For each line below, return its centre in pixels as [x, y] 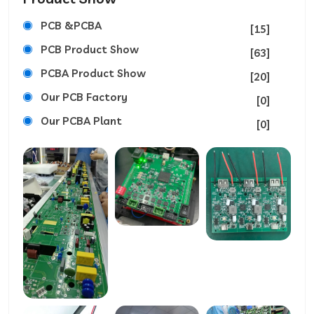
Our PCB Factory [84, 97]
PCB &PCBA [71, 26]
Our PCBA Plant [81, 121]
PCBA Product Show [93, 73]
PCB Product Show [90, 49]
